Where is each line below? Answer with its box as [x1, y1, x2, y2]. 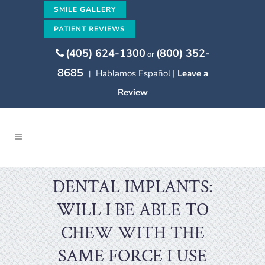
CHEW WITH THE [60, 222, 205, 245]
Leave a [177, 67, 208, 79]
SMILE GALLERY [54, 5, 116, 14]
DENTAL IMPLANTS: [52, 176, 213, 199]
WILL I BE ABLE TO [56, 199, 209, 222]
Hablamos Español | [95, 67, 177, 79]
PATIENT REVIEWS [54, 24, 125, 34]
